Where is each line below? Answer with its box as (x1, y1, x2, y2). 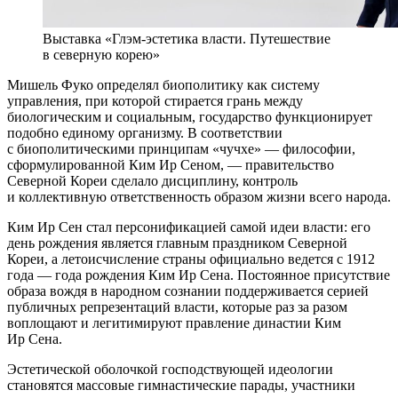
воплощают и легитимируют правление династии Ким (7, 314, 341, 330)
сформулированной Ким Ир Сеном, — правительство (7, 156, 334, 172)
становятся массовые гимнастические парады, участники (7, 377, 355, 393)
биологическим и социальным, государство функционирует (7, 108, 372, 124)
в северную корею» (43, 46, 160, 62)
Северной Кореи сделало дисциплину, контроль (7, 172, 298, 188)
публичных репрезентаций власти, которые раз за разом (7, 298, 347, 314)
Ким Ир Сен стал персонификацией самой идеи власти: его (7, 219, 370, 235)
